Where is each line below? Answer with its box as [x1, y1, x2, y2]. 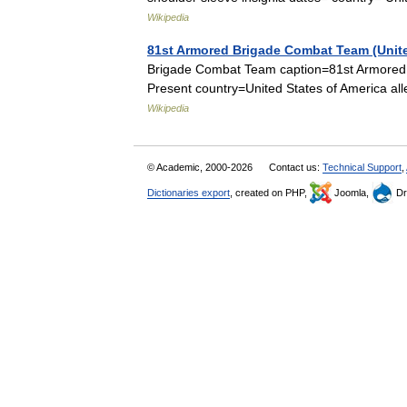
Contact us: [269, 162, 323, 173]
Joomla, [332, 187, 372, 198]
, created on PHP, [230, 187, 310, 198]
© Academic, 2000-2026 [147, 162, 255, 173]
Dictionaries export [147, 187, 230, 198]
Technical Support [323, 162, 402, 173]
